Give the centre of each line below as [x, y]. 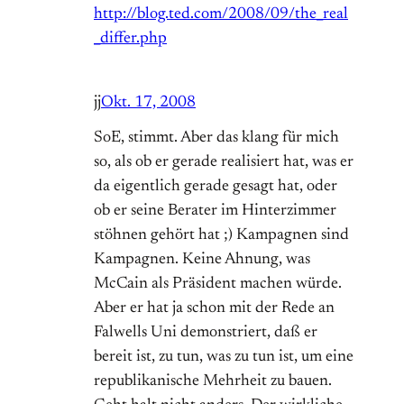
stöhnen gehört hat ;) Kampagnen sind [221, 236]
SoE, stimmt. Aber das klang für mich [216, 138]
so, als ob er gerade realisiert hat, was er [224, 163]
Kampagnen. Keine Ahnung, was [202, 260]
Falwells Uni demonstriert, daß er [206, 333]
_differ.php [130, 39]
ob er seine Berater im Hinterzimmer [215, 211]
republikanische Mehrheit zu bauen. [213, 382]
